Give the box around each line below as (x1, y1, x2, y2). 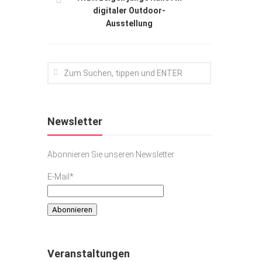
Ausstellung (106, 18, 153, 28)
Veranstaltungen (47, 247, 130, 260)
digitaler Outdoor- (93, 5, 166, 15)
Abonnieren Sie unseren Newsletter (47, 149, 174, 159)
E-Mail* (47, 171, 74, 181)
